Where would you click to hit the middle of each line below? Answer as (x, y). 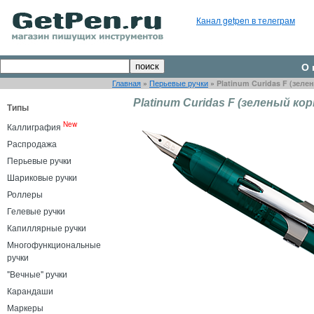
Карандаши (30, 291)
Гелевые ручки (36, 211)
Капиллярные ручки (47, 227)
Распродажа (32, 143)
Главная (127, 83)
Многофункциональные (54, 244)
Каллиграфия (34, 127)
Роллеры (25, 194)
